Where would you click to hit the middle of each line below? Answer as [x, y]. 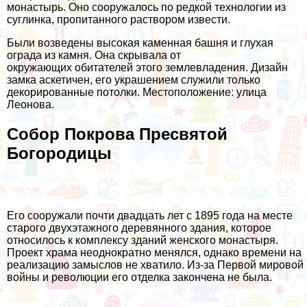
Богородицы [59, 153]
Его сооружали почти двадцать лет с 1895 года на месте [150, 216]
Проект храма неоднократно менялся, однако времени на [154, 253]
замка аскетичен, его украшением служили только [134, 80]
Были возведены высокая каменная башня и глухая [140, 43]
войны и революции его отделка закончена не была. [139, 278]
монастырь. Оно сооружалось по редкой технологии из [146, 8]
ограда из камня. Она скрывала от [94, 56]
